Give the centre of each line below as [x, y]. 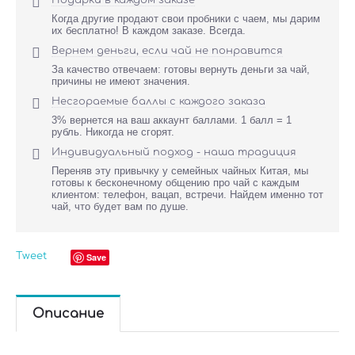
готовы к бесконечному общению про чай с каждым [176, 183]
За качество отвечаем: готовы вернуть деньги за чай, [181, 69]
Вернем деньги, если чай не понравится [167, 51]
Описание [68, 314]
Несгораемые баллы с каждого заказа [158, 101]
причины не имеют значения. [121, 81]
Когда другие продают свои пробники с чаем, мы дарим [186, 19]
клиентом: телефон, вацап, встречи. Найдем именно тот [187, 195]
